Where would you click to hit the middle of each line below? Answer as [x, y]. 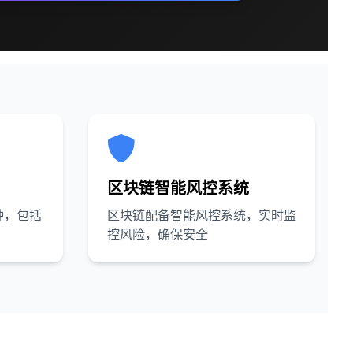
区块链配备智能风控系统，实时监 [202, 215]
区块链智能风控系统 [178, 188]
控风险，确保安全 [158, 234]
